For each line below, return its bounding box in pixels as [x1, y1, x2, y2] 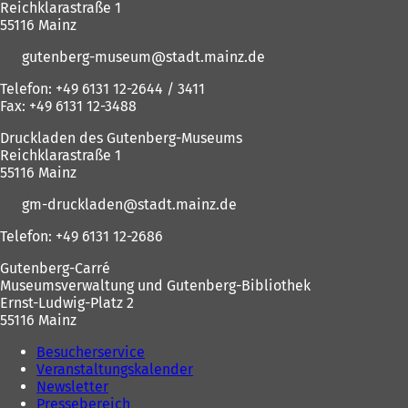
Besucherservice [36, 343, 145, 362]
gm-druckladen [21, 196, 123, 214]
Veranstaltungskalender [36, 361, 193, 379]
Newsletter [36, 378, 108, 396]
